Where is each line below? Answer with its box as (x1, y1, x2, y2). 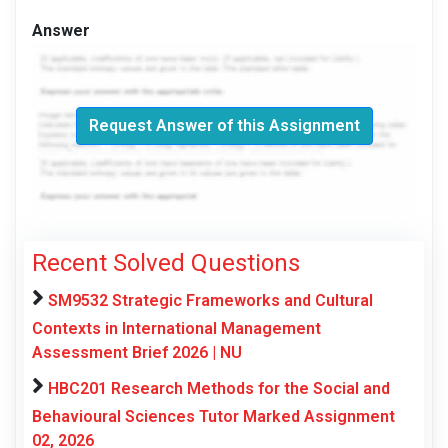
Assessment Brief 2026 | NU (32, 343, 242, 363)
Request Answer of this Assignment (88, 116, 360, 136)
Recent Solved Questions (32, 249, 300, 278)
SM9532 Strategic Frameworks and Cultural (48, 291, 373, 311)
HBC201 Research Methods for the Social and (48, 379, 390, 399)
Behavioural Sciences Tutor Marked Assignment (32, 407, 395, 427)
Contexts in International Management (32, 319, 321, 339)
